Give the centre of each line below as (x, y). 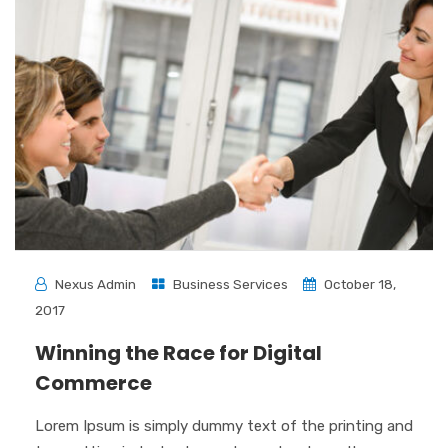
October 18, (358, 284)
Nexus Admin (95, 284)
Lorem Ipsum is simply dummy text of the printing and (224, 426)
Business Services (230, 284)
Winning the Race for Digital (178, 353)
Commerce (93, 383)
